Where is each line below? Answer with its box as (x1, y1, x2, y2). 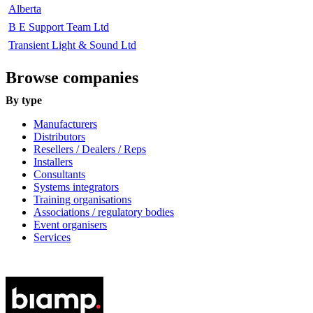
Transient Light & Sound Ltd (8, 39, 136, 51)
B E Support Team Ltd (8, 21, 109, 33)
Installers (34, 155, 73, 168)
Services (34, 231, 71, 243)
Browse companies (6, 68, 138, 87)
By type (6, 94, 42, 106)
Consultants (34, 168, 85, 180)
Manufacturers (34, 117, 97, 130)
